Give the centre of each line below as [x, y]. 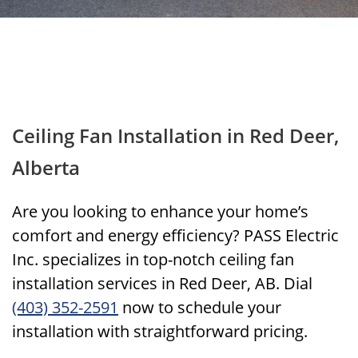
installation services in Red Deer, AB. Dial [162, 283]
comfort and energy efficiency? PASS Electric [175, 235]
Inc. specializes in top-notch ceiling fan [153, 259]
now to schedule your [200, 307]
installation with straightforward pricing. [160, 331]
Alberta [46, 167]
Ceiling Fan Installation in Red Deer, [175, 135]
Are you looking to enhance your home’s [160, 211]
